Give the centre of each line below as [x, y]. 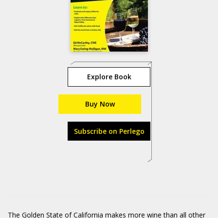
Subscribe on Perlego [109, 131]
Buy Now [100, 104]
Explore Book [109, 77]
